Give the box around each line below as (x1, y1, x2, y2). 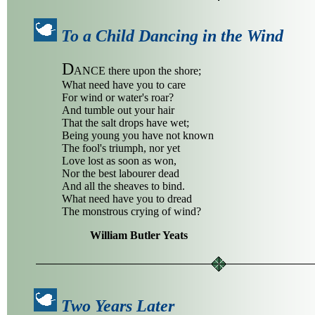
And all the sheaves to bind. (62, 179, 185, 192)
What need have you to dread (62, 192, 192, 205)
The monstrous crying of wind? (62, 205, 201, 217)
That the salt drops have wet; (62, 116, 189, 129)
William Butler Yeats (90, 229, 188, 241)
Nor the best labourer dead (62, 167, 179, 179)
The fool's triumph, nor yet (62, 141, 180, 154)
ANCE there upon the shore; (74, 64, 201, 77)
